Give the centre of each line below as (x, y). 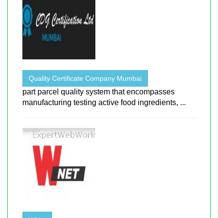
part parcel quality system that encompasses (99, 91)
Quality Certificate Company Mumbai (85, 78)
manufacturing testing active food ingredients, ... (104, 102)
